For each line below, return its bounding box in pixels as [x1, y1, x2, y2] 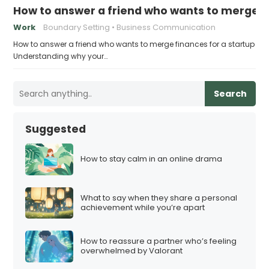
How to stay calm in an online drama [80, 153, 223, 165]
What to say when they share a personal [80, 192, 238, 204]
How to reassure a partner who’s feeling [80, 235, 237, 247]
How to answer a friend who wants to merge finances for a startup [13, 38, 255, 49]
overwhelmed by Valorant [80, 245, 183, 257]
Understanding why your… [13, 50, 108, 61]
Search [213, 87, 247, 100]
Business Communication [116, 21, 216, 33]
